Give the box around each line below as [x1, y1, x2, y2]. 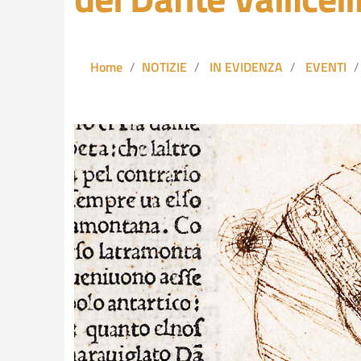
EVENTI [305, 56, 346, 77]
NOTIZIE [142, 56, 187, 77]
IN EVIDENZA [210, 56, 283, 77]
